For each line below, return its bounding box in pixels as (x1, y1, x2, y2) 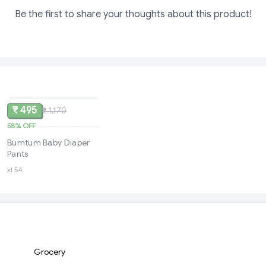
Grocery (34, 246, 66, 258)
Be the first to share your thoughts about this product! (14, 8, 252, 21)
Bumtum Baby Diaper (7, 137, 90, 148)
